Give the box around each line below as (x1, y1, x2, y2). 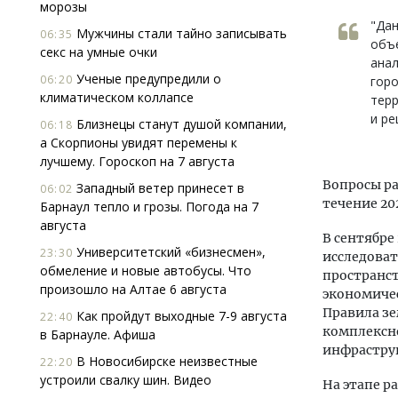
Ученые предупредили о (73, 70, 221, 87)
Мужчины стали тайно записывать (73, 25, 287, 42)
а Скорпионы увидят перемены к (40, 134, 237, 151)
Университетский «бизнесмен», (73, 243, 266, 260)
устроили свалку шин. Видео (40, 371, 211, 388)
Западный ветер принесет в (73, 179, 244, 196)
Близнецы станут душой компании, (73, 115, 287, 132)
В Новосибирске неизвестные (73, 353, 258, 370)
